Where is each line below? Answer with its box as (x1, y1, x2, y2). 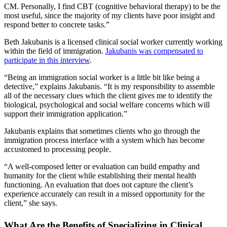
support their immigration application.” (4, 109, 127, 118)
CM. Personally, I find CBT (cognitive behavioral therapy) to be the (4, 2, 220, 11)
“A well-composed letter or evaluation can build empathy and (4, 162, 200, 171)
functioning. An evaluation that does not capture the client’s (4, 180, 193, 189)
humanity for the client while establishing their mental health (4, 171, 196, 180)
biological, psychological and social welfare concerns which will (4, 100, 210, 109)
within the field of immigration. (4, 46, 105, 55)
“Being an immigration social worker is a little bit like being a (4, 72, 200, 82)
